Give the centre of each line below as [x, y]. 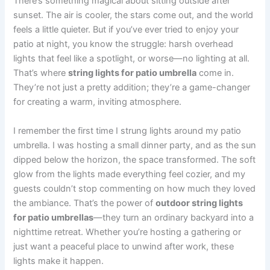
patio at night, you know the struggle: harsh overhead [124, 44]
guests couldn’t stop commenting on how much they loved [135, 188]
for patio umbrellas [54, 217]
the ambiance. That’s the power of [85, 203]
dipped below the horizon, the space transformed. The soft [135, 159]
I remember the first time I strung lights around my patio [127, 130]
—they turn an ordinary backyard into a [174, 217]
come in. [215, 73]
